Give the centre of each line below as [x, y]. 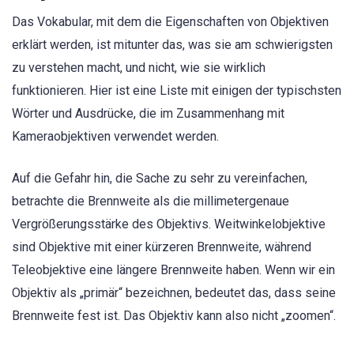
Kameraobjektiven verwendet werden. [115, 137]
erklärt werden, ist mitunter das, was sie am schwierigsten [172, 45]
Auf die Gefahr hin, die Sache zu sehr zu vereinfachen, [160, 178]
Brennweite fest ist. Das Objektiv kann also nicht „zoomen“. [174, 315]
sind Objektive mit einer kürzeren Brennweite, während [162, 247]
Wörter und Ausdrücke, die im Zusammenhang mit [148, 114]
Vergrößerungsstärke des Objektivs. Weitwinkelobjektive [169, 224]
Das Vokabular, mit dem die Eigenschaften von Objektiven [170, 22]
